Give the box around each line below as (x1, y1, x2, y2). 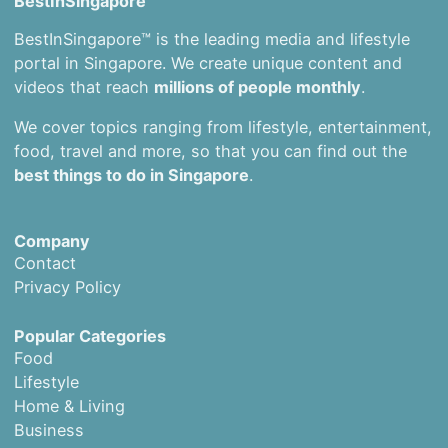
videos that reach (13, 77, 154, 98)
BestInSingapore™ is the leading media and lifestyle (13, 29, 410, 50)
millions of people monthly (153, 77, 361, 98)
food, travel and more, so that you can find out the (13, 141, 407, 162)
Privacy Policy (13, 276, 121, 297)
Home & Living (13, 395, 125, 416)
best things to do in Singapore (13, 165, 249, 186)
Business (13, 419, 84, 440)
